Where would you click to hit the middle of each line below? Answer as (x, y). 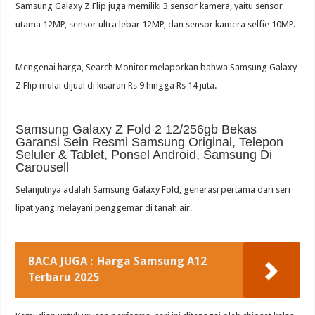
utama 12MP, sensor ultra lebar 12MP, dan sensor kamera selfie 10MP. (156, 25)
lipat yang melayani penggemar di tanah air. (104, 208)
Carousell (43, 168)
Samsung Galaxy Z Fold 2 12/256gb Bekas (136, 130)
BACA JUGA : (61, 262)
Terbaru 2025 (64, 278)
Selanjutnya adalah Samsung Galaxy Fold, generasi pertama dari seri (153, 190)
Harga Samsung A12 (152, 262)
